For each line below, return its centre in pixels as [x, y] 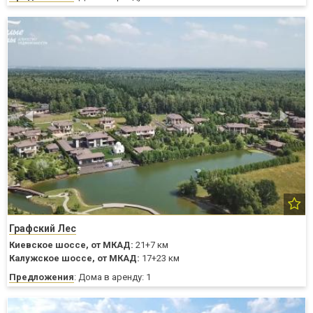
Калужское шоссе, [52, 259]
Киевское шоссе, [49, 245]
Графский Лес [43, 229]
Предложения [42, 277]
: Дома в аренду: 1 [112, 277]
